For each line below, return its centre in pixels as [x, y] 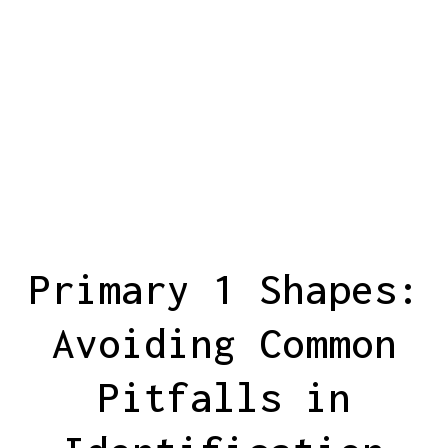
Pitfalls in [224, 396]
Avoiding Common [224, 342]
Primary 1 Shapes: [224, 288]
